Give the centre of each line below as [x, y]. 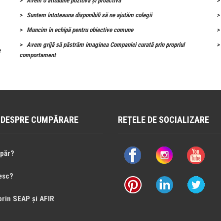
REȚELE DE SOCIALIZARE [164, 120]
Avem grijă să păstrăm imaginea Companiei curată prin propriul [106, 45]
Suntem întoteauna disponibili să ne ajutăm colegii [89, 15]
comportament [37, 55]
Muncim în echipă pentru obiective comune [80, 30]
